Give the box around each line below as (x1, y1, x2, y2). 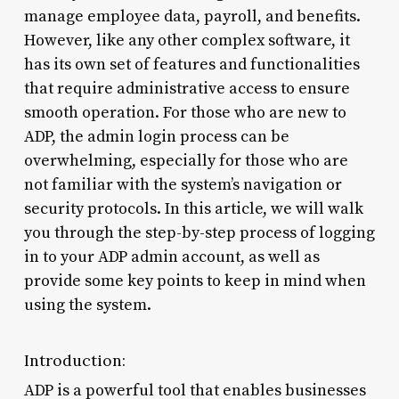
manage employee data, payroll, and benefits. (23, 5, 361, 27)
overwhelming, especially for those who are (23, 150, 348, 171)
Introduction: (23, 349, 126, 370)
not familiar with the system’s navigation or (23, 174, 342, 195)
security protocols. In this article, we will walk (23, 198, 363, 219)
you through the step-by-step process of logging (23, 222, 375, 243)
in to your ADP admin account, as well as (23, 246, 320, 267)
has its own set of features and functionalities (23, 53, 360, 75)
